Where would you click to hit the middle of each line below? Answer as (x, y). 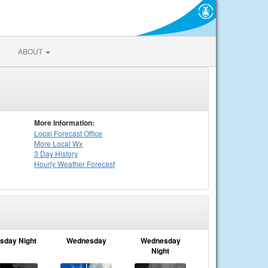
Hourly (46, 164)
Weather (72, 164)
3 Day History (56, 153)
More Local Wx (58, 143)
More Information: (64, 123)
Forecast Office (77, 133)
